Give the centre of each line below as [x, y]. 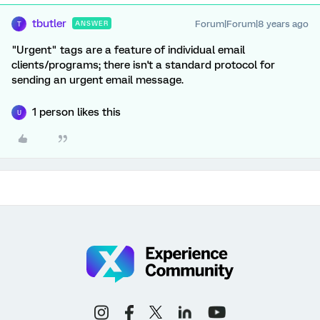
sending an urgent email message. [97, 80]
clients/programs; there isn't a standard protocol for [143, 65]
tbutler [49, 24]
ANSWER [92, 23]
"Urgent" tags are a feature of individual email [128, 50]
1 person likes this [76, 112]
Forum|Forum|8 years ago [252, 24]
